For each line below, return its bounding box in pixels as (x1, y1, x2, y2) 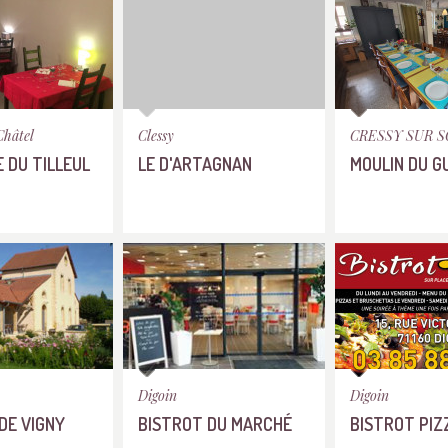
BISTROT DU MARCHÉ (138, 412, 292, 435)
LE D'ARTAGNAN (138, 152, 252, 175)
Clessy (138, 126, 174, 145)
